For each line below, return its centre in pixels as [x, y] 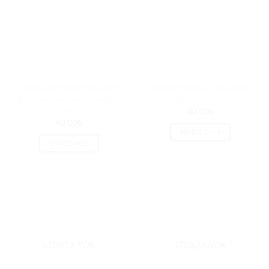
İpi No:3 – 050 [200, 98]
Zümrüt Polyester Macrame [69, 87]
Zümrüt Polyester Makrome [200, 87]
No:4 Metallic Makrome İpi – [69, 98]
